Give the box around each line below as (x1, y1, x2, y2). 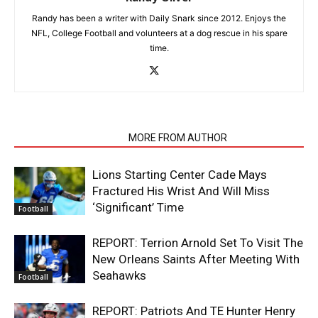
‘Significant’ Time (92, 199, 184, 214)
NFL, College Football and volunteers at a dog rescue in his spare (31, 27, 287, 38)
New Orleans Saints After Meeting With (92, 251, 300, 266)
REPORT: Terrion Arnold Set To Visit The (92, 235, 303, 250)
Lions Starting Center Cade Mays (92, 167, 267, 182)
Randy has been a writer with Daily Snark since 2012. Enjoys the (32, 12, 286, 23)
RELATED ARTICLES (23, 131, 111, 143)
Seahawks (92, 268, 146, 283)
